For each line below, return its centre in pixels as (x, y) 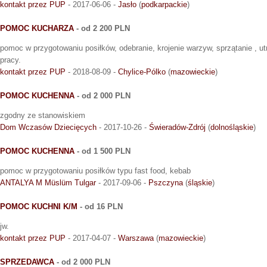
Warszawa (136, 238)
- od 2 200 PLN (102, 29)
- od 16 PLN (100, 207)
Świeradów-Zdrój (177, 128)
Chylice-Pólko (142, 72)
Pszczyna (166, 183)
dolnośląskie (232, 128)
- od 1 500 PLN (103, 151)
